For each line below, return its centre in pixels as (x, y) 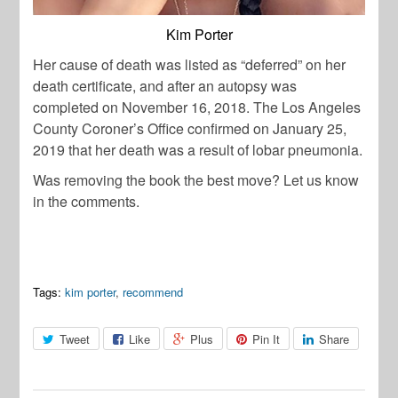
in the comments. (87, 201)
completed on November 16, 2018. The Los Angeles (197, 107)
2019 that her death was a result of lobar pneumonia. (198, 149)
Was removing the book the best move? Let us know (196, 179)
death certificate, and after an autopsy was (165, 85)
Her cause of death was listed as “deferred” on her (190, 64)
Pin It (267, 338)
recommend (153, 291)
